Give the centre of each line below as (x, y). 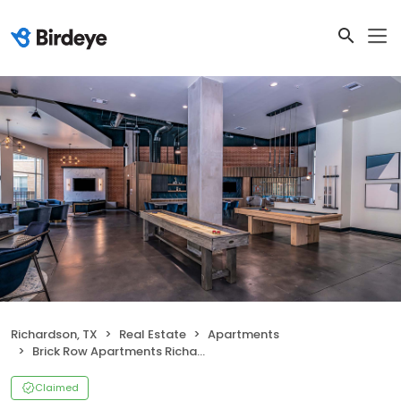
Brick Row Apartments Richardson (115, 351)
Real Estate (153, 334)
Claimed (57, 388)
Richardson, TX (54, 334)
